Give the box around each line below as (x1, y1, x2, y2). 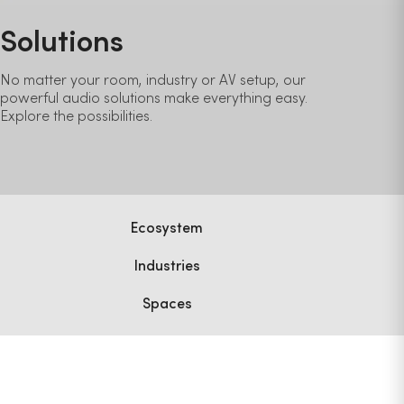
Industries (133, 255, 204, 274)
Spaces (142, 293, 196, 312)
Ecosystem (131, 217, 207, 236)
